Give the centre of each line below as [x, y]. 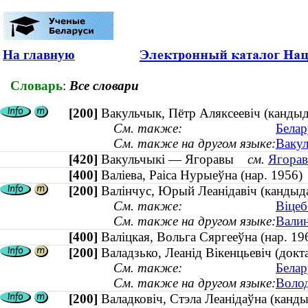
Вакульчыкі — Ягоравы [174, 159]
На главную [39, 55]
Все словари [104, 85]
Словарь [36, 85]
